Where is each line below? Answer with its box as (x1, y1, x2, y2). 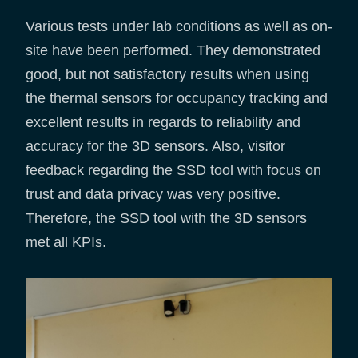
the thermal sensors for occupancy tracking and (26, 90, 328, 107)
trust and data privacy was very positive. (26, 186, 280, 203)
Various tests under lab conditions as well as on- (26, 18, 332, 35)
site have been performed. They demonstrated (26, 42, 320, 59)
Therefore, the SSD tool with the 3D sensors (26, 210, 307, 227)
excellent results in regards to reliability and (26, 114, 300, 131)
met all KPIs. (26, 234, 106, 251)
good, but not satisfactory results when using (26, 66, 309, 83)
